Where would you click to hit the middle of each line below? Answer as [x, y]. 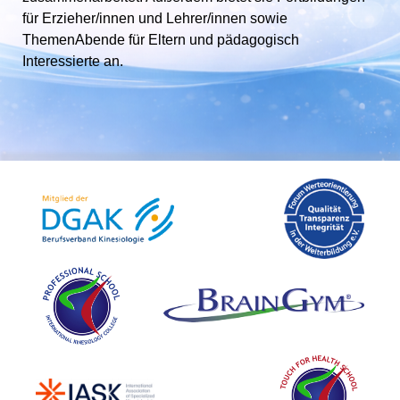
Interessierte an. [73, 61]
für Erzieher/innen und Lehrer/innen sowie [155, 18]
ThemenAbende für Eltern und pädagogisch [161, 39]
